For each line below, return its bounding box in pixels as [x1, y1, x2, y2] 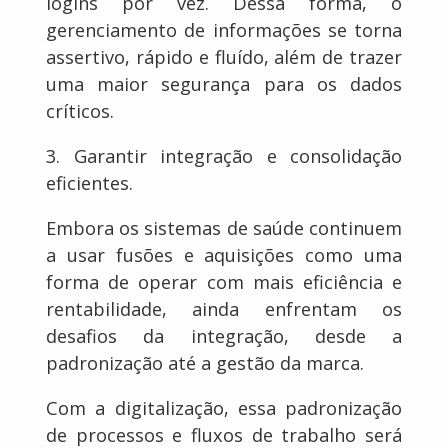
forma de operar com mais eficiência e [46, 270, 402, 295]
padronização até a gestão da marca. [46, 351, 364, 376]
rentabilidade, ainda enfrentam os [46, 297, 402, 322]
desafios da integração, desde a [46, 324, 402, 349]
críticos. [46, 98, 114, 123]
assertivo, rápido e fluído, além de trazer [46, 44, 402, 69]
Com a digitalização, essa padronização [46, 396, 402, 421]
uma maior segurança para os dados [46, 71, 402, 96]
